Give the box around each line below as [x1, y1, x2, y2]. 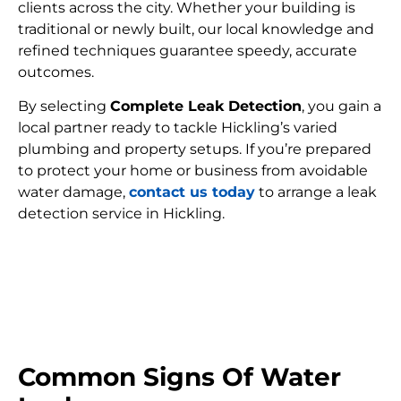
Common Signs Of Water [18, 362, 341, 393]
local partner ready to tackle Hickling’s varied [18, 118, 337, 136]
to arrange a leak [255, 183, 377, 200]
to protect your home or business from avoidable [18, 161, 368, 179]
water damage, [18, 183, 129, 200]
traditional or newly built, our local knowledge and [18, 20, 374, 38]
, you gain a [302, 97, 381, 115]
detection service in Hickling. [18, 204, 225, 222]
